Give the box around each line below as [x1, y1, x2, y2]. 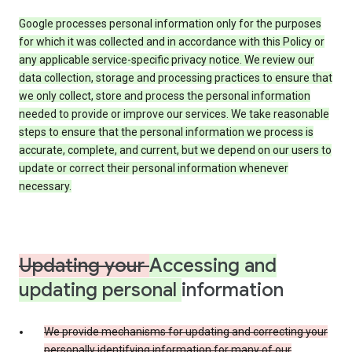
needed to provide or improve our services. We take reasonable [19, 108, 329, 121]
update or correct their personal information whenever [19, 162, 288, 175]
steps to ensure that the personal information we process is [19, 126, 313, 139]
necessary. [19, 180, 71, 193]
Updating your [19, 254, 149, 278]
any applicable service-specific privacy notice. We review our [19, 53, 314, 67]
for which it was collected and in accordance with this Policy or [19, 35, 324, 49]
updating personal [19, 278, 181, 302]
